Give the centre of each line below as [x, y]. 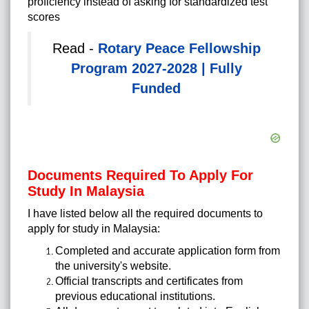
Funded [156, 89]
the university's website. [113, 266]
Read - [75, 49]
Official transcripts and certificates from [149, 281]
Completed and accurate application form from [168, 251]
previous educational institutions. [135, 297]
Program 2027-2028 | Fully [156, 69]
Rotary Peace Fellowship [179, 49]
